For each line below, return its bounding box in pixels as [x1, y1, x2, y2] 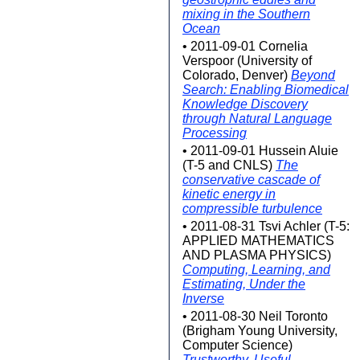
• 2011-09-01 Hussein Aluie [182, 144, 338, 157]
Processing [182, 126, 247, 140]
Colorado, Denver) [182, 68, 291, 82]
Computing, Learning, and [182, 263, 330, 276]
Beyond [291, 68, 335, 82]
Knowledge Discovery [182, 97, 308, 111]
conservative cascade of [182, 173, 320, 186]
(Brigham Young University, [182, 324, 337, 337]
